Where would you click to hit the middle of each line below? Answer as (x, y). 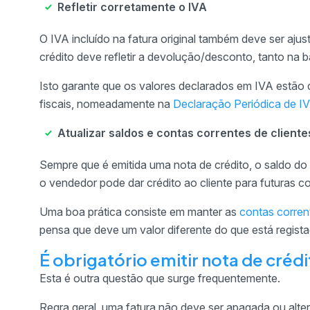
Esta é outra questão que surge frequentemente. (160, 278)
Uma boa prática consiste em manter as (139, 211)
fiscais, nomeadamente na (106, 103)
